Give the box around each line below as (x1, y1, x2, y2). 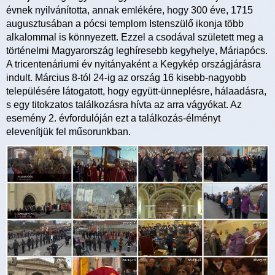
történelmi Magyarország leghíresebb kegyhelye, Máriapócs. (6, 45, 268, 56)
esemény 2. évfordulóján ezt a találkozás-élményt (6, 113, 220, 124)
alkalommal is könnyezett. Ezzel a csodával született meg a (6, 32, 263, 43)
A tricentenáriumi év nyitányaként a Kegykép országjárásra (6, 59, 261, 70)
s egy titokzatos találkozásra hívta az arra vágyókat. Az (6, 99, 242, 110)
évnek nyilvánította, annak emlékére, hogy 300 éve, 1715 (6, 5, 253, 16)
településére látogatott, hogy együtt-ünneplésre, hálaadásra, (6, 86, 266, 97)
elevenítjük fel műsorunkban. (6, 126, 131, 137)
